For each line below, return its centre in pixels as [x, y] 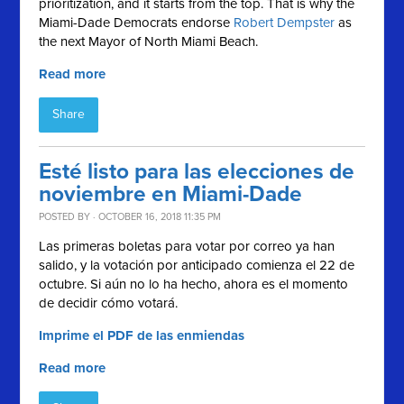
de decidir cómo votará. [110, 303]
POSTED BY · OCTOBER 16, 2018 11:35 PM [130, 217]
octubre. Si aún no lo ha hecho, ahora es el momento [194, 284]
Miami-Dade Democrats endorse [137, 23]
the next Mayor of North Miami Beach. [149, 41]
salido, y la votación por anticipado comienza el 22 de [197, 265]
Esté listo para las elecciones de [197, 172]
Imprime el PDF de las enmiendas [142, 335]
